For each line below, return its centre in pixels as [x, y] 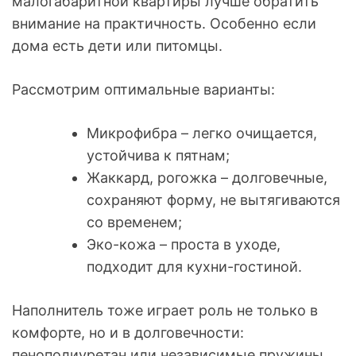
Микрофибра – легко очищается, [202, 133]
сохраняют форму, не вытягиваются [213, 199]
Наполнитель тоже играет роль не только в [165, 310]
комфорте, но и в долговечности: [128, 332]
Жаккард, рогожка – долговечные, [207, 177]
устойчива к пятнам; [158, 155]
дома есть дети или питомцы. [117, 45]
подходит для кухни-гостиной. [194, 266]
